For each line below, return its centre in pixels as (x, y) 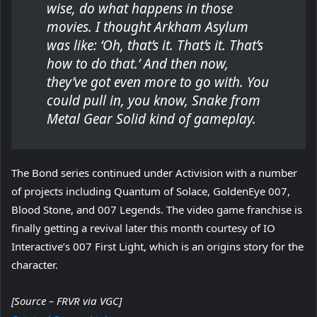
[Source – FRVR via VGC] (67, 300)
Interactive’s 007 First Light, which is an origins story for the (157, 246)
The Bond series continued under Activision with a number (154, 172)
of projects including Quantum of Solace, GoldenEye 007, (151, 191)
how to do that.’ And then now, (138, 63)
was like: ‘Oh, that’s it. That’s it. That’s (155, 45)
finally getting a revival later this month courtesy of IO (143, 227)
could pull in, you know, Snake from (154, 100)
